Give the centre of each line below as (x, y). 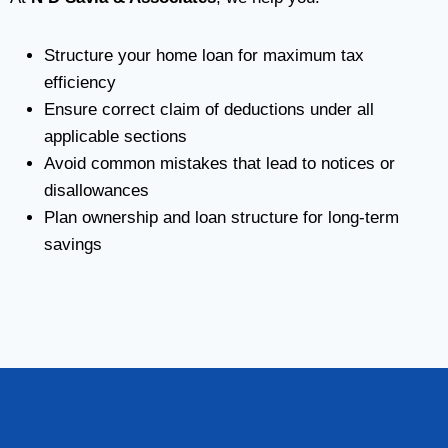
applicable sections (115, 136)
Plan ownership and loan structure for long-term (221, 217)
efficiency (80, 82)
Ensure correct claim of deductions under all (209, 109)
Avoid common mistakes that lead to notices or (219, 163)
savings (73, 244)
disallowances (96, 190)
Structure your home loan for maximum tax (204, 55)
